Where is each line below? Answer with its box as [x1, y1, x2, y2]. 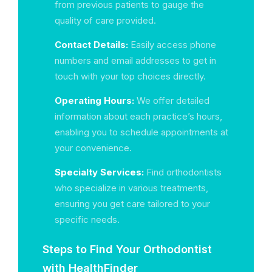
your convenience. [55, 142, 132, 154]
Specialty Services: [55, 166, 144, 178]
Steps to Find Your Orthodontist [42, 243, 212, 256]
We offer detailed [134, 95, 209, 106]
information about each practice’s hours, [55, 110, 222, 122]
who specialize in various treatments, [55, 182, 208, 194]
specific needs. [55, 214, 120, 225]
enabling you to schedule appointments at [55, 126, 228, 138]
